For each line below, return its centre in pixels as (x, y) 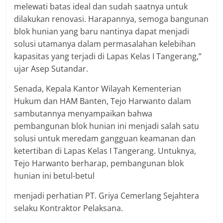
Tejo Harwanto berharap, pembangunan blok (99, 164)
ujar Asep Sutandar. (51, 69)
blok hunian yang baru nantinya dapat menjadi (102, 32)
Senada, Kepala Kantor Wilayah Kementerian (98, 89)
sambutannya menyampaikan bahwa (83, 114)
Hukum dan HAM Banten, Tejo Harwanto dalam (103, 101)
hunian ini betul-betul (55, 176)
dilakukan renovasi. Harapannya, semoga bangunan (111, 19)
